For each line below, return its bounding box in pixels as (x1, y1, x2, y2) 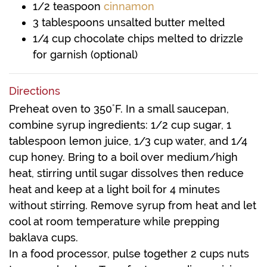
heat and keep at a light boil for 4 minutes (9, 183, 220, 195)
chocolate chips (74, 32, 154, 45)
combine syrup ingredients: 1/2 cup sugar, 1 (9, 119, 231, 131)
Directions (9, 85, 60, 97)
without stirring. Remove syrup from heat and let (9, 199, 256, 212)
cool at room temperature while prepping (9, 215, 219, 228)
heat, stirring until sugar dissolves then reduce (9, 167, 244, 179)
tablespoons (42, 16, 104, 29)
